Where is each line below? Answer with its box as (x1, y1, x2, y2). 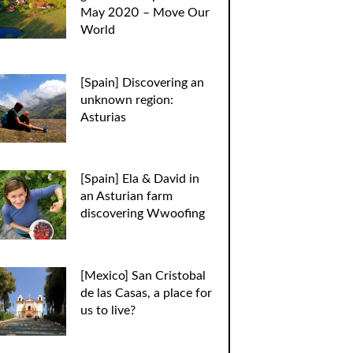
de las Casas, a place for (80, 286, 212, 299)
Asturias (80, 110, 126, 124)
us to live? (80, 303, 136, 317)
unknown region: (80, 93, 173, 106)
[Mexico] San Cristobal (80, 269, 206, 282)
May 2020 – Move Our (80, 6, 210, 20)
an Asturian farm (80, 190, 173, 203)
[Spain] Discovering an (80, 76, 204, 89)
